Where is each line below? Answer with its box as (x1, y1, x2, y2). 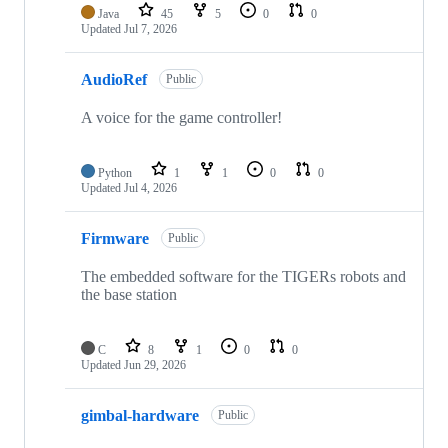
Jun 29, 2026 (124, 358, 186, 373)
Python (98, 166, 132, 181)
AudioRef (81, 70, 147, 88)
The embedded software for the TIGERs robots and (81, 268, 406, 286)
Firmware (81, 229, 149, 247)
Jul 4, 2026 (124, 181, 177, 196)
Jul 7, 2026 (124, 22, 177, 37)
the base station (81, 286, 177, 304)
